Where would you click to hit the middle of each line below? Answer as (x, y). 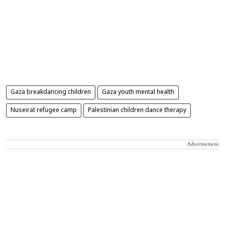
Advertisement (203, 144)
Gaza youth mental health (138, 92)
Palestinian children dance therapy (137, 110)
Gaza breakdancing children (51, 92)
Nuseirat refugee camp (44, 110)
